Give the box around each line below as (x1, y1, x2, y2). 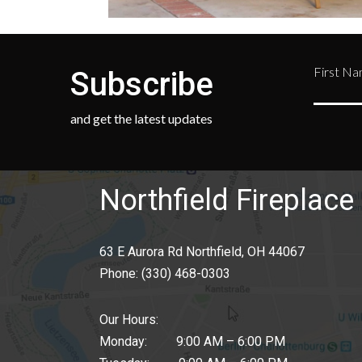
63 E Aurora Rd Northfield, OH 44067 (99, 243, 305, 259)
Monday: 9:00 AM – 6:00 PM (99, 333, 286, 349)
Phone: (99, 265, 142, 281)
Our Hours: (99, 311, 159, 327)
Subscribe (70, 65, 213, 103)
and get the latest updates (70, 110, 213, 126)
